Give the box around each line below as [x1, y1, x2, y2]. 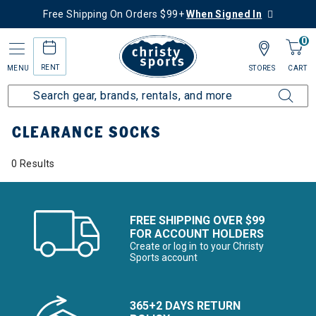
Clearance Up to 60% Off [84, 101, 184, 110]
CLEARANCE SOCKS [11, 122, 161, 142]
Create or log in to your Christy [130, 241, 264, 252]
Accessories [198, 101, 250, 110]
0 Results [11, 158, 55, 169]
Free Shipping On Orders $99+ [43, 8, 187, 20]
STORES [248, 64, 276, 72]
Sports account [130, 252, 198, 263]
